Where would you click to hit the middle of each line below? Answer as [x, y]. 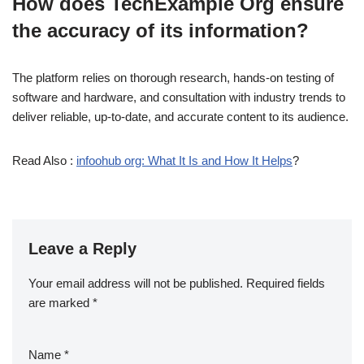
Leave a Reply [82, 249]
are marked [61, 303]
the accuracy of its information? [160, 31]
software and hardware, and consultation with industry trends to [179, 97]
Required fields [286, 284]
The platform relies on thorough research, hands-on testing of [173, 78]
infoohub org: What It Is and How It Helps [184, 161]
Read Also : [44, 161]
